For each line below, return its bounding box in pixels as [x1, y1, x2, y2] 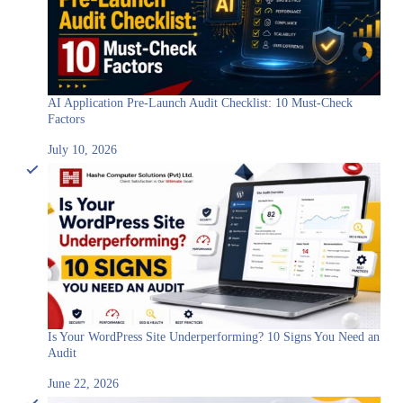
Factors [48, 112, 85, 126]
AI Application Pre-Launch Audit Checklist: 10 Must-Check [48, 96, 353, 110]
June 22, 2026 [48, 377, 119, 390]
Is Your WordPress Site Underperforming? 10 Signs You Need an [48, 330, 380, 344]
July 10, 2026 [48, 143, 117, 157]
